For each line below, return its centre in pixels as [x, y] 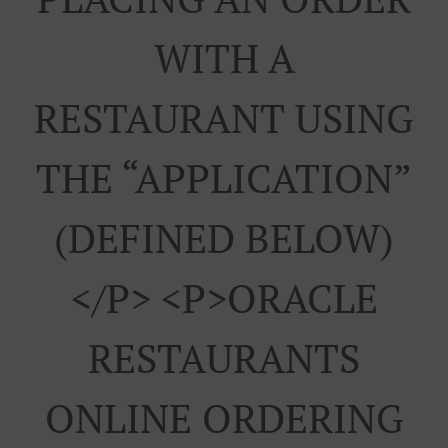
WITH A [224, 57]
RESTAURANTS [224, 357]
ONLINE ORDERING [224, 417]
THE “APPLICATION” [224, 177]
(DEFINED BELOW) [224, 237]
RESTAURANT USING [224, 117]
